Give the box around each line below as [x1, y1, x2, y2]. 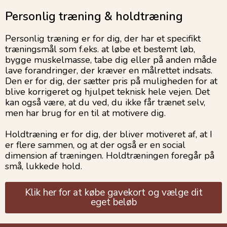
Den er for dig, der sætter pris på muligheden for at [5, 75, 217, 88]
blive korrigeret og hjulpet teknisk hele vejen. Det [5, 86, 210, 98]
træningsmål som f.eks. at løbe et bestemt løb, [5, 43, 195, 56]
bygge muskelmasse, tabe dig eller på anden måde [5, 54, 217, 66]
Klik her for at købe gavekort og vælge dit [24, 186, 203, 200]
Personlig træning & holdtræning [5, 9, 183, 25]
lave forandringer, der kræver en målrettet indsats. [5, 64, 212, 77]
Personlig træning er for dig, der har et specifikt [5, 32, 201, 45]
